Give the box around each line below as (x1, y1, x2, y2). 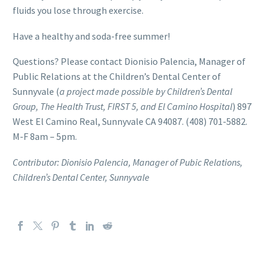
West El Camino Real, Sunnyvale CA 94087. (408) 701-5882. (13, 115, 247, 128)
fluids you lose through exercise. (13, 4, 144, 17)
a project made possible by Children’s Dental (59, 85, 232, 98)
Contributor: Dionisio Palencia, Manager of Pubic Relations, (13, 156, 243, 168)
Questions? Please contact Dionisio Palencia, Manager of (13, 55, 246, 68)
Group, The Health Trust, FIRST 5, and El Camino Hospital (13, 100, 232, 113)
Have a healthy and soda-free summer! (13, 29, 170, 42)
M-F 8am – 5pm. (13, 130, 77, 143)
